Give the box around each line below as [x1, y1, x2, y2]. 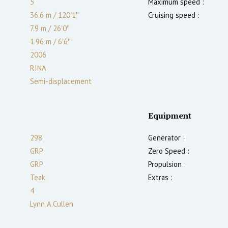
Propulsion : [148, 159, 186, 169]
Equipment [148, 109, 191, 121]
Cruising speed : [148, 10, 199, 20]
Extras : [148, 172, 173, 182]
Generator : [148, 132, 185, 142]
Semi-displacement [30, 76, 92, 86]
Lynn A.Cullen [30, 198, 73, 209]
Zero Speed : [148, 146, 189, 156]
